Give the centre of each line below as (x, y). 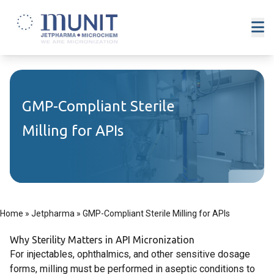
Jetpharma (53, 213)
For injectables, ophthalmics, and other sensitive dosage (130, 254)
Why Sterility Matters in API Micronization (102, 240)
